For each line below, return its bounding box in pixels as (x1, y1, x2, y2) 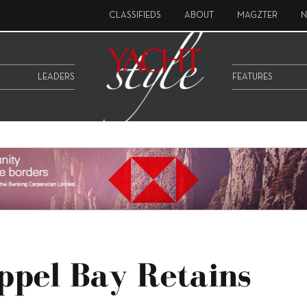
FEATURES (232, 73, 273, 82)
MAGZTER (237, 12, 278, 20)
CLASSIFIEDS (109, 12, 161, 20)
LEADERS (38, 73, 75, 82)
